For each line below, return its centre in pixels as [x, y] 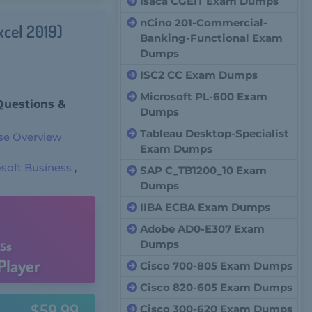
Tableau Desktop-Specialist [215, 133]
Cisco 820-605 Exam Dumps [217, 287]
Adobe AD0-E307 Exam [203, 229]
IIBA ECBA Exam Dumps [205, 207]
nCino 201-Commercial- [204, 23]
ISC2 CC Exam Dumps [199, 75]
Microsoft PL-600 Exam [204, 96]
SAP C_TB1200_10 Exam [204, 170]
